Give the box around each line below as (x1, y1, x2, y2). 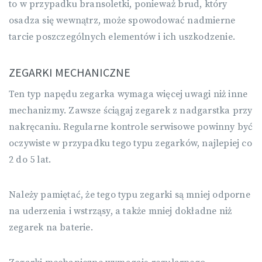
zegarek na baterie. (9, 222, 93, 233)
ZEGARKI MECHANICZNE (9, 65, 130, 80)
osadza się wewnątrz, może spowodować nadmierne (9, 15, 236, 26)
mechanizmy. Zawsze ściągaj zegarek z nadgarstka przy (9, 105, 253, 116)
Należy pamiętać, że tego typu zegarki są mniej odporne (9, 189, 250, 201)
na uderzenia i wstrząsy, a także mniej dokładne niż (9, 205, 232, 217)
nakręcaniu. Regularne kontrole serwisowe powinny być (9, 121, 253, 133)
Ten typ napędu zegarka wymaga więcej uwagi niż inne (9, 88, 248, 100)
